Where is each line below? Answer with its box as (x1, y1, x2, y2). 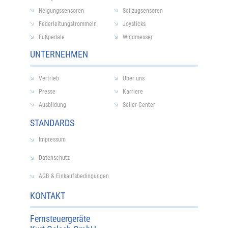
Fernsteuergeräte (30, 213, 90, 224)
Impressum (38, 136, 66, 144)
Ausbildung (38, 101, 66, 108)
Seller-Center (123, 101, 155, 108)
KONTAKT (30, 190, 65, 202)
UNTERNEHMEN (30, 48, 88, 60)
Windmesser (122, 33, 153, 41)
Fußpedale (38, 33, 65, 41)
